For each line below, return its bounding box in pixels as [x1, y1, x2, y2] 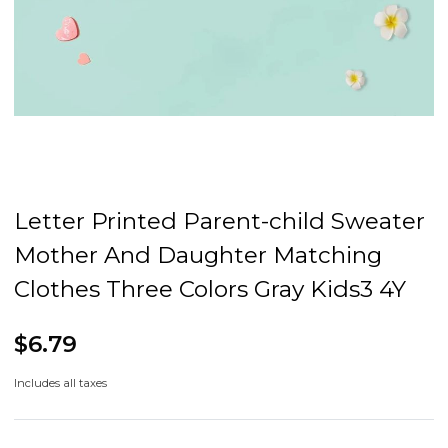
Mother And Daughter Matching [14, 241, 382, 270]
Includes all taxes [14, 376, 107, 391]
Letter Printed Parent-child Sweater [14, 207, 425, 236]
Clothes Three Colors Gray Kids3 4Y [14, 275, 406, 304]
